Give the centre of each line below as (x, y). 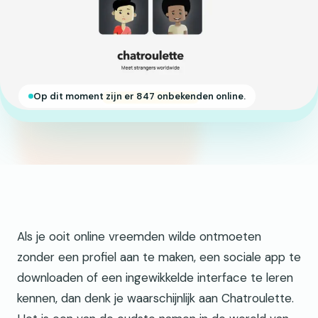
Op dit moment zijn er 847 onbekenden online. (139, 96)
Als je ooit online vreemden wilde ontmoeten (139, 236)
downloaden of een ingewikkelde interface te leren (155, 277)
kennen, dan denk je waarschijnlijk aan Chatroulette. (155, 298)
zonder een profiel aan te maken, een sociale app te (159, 257)
